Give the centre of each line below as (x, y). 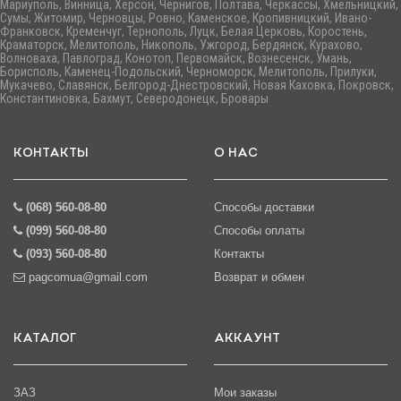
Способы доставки (264, 208)
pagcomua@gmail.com (88, 277)
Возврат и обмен (259, 277)
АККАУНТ (247, 339)
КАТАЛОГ (45, 339)
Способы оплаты (259, 231)
